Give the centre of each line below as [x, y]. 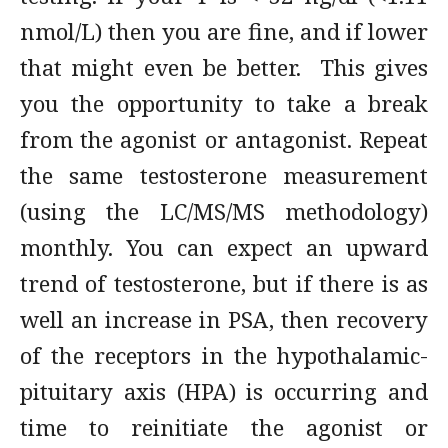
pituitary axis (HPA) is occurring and [224, 391]
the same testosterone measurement [224, 175]
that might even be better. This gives [224, 67]
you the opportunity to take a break [224, 103]
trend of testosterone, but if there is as [224, 283]
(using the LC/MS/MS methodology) [224, 211]
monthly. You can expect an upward [224, 247]
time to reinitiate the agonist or [224, 427]
